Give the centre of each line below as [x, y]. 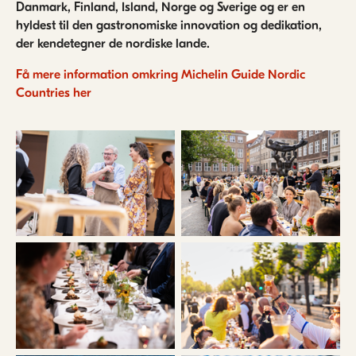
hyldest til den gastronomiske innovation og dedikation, [169, 25]
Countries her [54, 93]
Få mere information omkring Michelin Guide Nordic [161, 74]
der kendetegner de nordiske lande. [113, 43]
